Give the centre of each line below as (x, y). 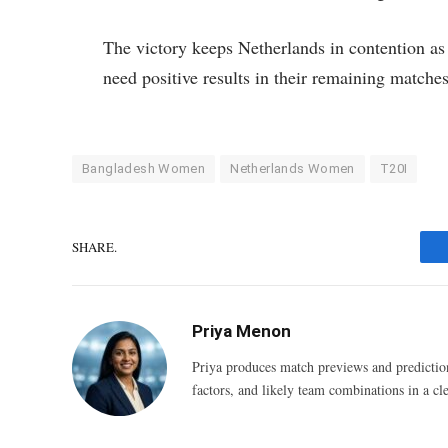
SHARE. (94, 246)
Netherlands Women (292, 169)
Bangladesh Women (144, 169)
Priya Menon (241, 331)
